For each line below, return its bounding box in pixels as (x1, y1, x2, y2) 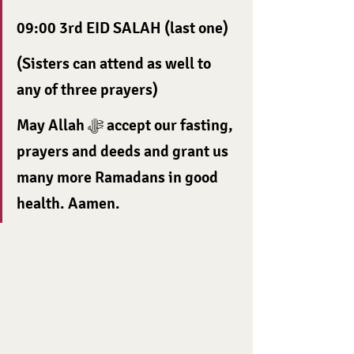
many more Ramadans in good (17, 168, 221, 187)
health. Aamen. (17, 194, 120, 213)
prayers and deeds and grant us (17, 141, 232, 161)
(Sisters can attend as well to (17, 54, 214, 73)
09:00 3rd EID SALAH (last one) (17, 18, 228, 38)
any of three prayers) (17, 80, 158, 100)
